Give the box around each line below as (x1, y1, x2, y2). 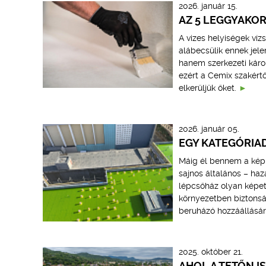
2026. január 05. (178, 124, 239, 134)
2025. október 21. (178, 247, 243, 256)
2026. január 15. (178, 1, 237, 11)
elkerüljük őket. (178, 83, 236, 93)
